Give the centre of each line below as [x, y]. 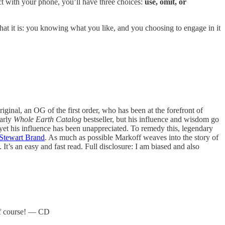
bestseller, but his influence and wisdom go [151, 120]
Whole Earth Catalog [48, 120]
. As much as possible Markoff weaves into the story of [132, 138]
